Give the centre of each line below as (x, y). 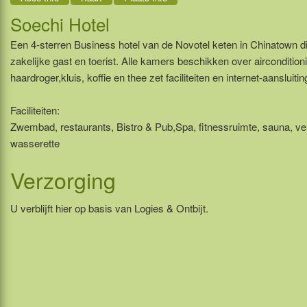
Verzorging (63, 179)
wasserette (35, 143)
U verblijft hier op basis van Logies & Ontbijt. (109, 208)
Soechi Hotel (60, 23)
